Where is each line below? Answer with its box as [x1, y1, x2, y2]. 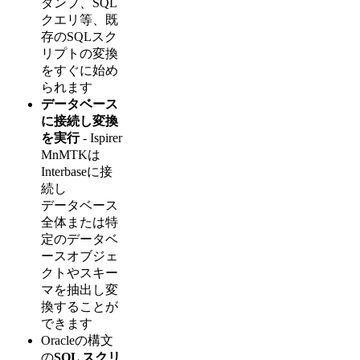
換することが [41, 299, 118, 313]
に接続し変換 [41, 113, 118, 128]
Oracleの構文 [41, 333, 113, 347]
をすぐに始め [41, 63, 118, 77]
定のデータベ [41, 231, 118, 246]
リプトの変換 [41, 46, 118, 60]
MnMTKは [41, 147, 100, 162]
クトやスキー [41, 265, 118, 280]
